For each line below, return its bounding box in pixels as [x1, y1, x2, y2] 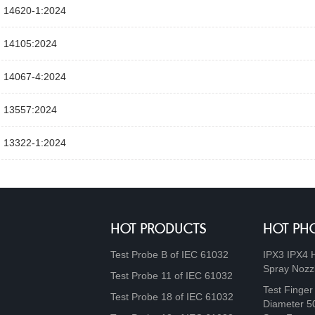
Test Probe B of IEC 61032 [110, 249, 229, 260]
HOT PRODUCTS [110, 224, 207, 236]
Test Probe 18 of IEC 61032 [110, 291, 233, 302]
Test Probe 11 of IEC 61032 [110, 270, 233, 281]
